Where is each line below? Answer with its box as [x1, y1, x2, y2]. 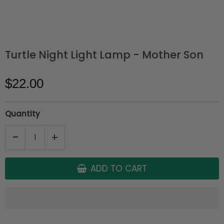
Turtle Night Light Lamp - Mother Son [5, 47, 203, 62]
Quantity [5, 108, 40, 119]
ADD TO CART [90, 162, 147, 174]
